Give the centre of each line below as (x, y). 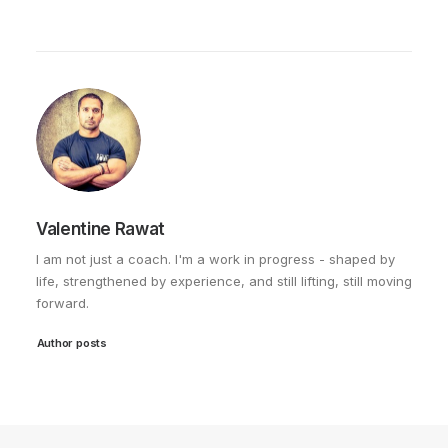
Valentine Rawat (100, 229)
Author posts (71, 343)
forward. (62, 303)
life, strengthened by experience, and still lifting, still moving (224, 281)
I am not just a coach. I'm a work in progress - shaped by (215, 259)
